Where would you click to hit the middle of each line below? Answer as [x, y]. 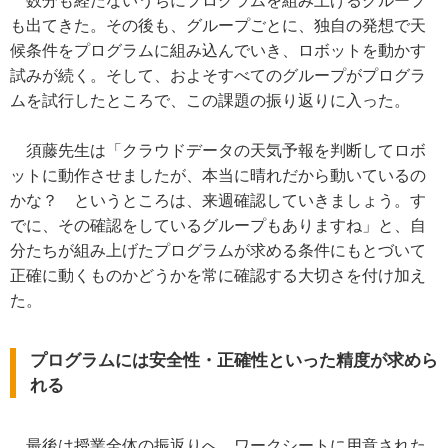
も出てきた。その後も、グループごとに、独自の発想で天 [218, 26]
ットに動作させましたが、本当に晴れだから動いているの [218, 176]
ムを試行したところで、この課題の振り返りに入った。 [210, 101]
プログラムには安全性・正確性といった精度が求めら [234, 361]
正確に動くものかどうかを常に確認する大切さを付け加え [218, 276]
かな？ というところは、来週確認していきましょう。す [218, 201]
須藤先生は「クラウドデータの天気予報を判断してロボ [218, 151]
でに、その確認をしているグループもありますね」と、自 [218, 226]
